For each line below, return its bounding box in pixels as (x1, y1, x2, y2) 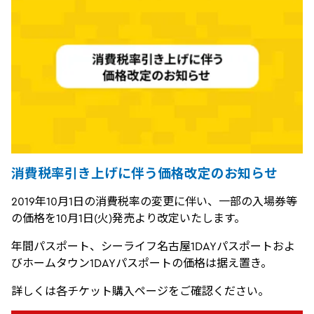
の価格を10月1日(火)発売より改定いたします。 (11, 211, 245, 226)
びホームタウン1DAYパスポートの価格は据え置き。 (11, 256, 272, 271)
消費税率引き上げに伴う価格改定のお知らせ (11, 165, 278, 182)
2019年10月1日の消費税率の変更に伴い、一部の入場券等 (11, 194, 297, 209)
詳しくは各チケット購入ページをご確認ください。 (11, 284, 269, 299)
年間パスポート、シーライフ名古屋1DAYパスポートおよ (11, 239, 295, 254)
